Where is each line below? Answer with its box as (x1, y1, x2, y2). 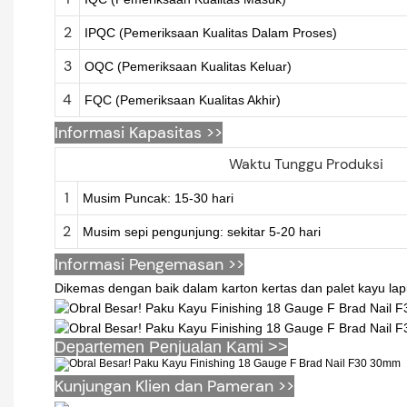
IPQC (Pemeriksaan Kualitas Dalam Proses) (84, 25, 337, 40)
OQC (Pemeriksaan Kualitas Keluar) (84, 58, 292, 74)
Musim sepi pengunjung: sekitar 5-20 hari (82, 223, 321, 239)
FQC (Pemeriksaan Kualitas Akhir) (84, 92, 281, 107)
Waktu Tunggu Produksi (228, 154, 383, 174)
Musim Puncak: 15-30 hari (82, 190, 233, 205)
